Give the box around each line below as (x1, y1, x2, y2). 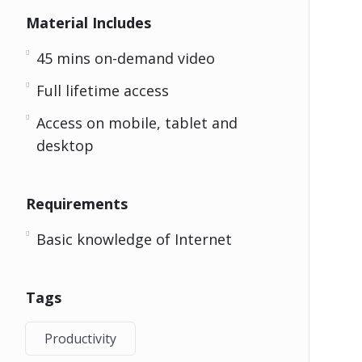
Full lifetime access (36, 81, 169, 101)
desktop (36, 136, 94, 156)
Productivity (44, 330, 116, 348)
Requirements (25, 194, 128, 214)
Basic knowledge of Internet (36, 229, 232, 250)
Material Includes (25, 13, 151, 33)
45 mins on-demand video (36, 48, 215, 69)
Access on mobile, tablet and (36, 113, 238, 133)
